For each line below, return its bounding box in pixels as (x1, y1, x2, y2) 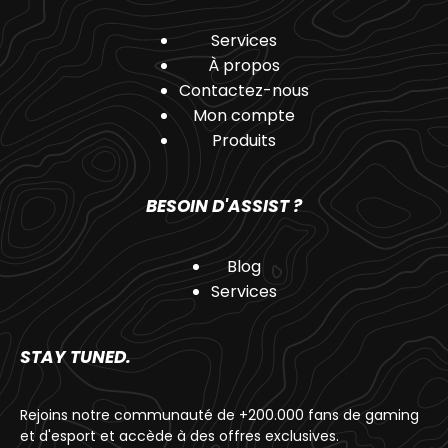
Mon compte (193, 103, 295, 127)
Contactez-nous (179, 78, 309, 102)
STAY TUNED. (20, 344, 131, 369)
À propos (208, 53, 280, 77)
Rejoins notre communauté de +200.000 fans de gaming (20, 404, 419, 425)
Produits (212, 128, 276, 152)
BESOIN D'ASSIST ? (146, 193, 302, 218)
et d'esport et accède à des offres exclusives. (20, 425, 339, 446)
